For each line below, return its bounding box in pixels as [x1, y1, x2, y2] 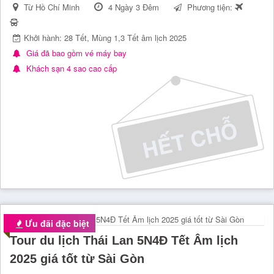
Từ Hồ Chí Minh [21, 1, 82, 13]
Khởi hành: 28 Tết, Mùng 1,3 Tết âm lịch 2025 [24, 32, 187, 44]
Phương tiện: [185, 1, 235, 13]
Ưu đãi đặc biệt [23, 217, 89, 229]
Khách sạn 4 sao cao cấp [24, 62, 117, 75]
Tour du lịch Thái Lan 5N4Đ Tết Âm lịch [10, 233, 238, 247]
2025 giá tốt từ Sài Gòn [10, 251, 144, 265]
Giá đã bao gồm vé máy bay [24, 47, 127, 59]
